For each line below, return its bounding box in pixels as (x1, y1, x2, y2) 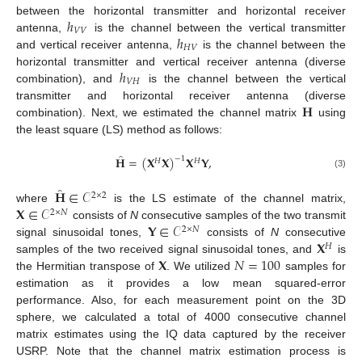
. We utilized (166, 259, 234, 273)
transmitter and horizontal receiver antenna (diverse (16, 88, 346, 102)
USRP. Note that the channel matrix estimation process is (16, 344, 346, 358)
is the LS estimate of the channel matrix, (107, 192, 347, 205)
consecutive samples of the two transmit (137, 208, 346, 222)
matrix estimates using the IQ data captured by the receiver (16, 327, 346, 341)
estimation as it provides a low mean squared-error (16, 276, 346, 290)
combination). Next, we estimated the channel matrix (16, 105, 302, 119)
